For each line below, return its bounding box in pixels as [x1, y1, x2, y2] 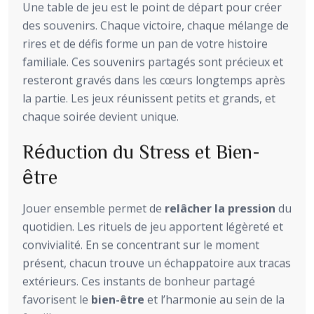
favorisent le [22, 291, 91, 307]
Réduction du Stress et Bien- [22, 140, 260, 161]
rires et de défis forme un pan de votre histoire [22, 35, 268, 51]
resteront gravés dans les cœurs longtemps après [22, 71, 285, 88]
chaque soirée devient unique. [22, 108, 179, 124]
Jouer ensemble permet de [22, 200, 165, 216]
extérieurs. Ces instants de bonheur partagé [22, 273, 255, 289]
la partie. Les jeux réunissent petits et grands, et [22, 90, 275, 106]
